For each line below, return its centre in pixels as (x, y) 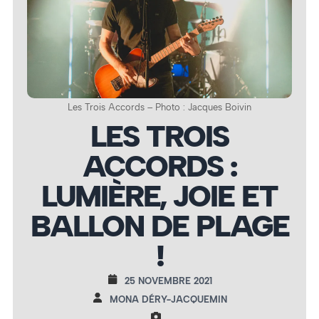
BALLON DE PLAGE (159, 226)
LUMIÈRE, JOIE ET (159, 196)
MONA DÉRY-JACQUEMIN (168, 299)
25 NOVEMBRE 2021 (168, 281)
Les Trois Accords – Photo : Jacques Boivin (159, 107)
